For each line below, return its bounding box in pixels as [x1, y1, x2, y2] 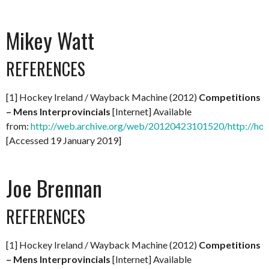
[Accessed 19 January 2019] [6, 134, 121, 146]
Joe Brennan [6, 171, 102, 204]
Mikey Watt [6, 23, 94, 56]
